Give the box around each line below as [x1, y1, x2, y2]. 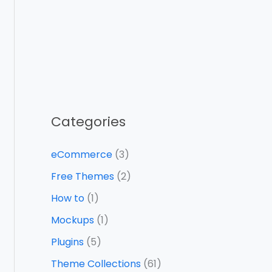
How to [51, 191, 84, 206]
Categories [51, 112, 126, 132]
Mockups [51, 213, 94, 228]
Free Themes [51, 169, 114, 184]
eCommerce [51, 148, 112, 162]
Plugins [51, 235, 84, 250]
